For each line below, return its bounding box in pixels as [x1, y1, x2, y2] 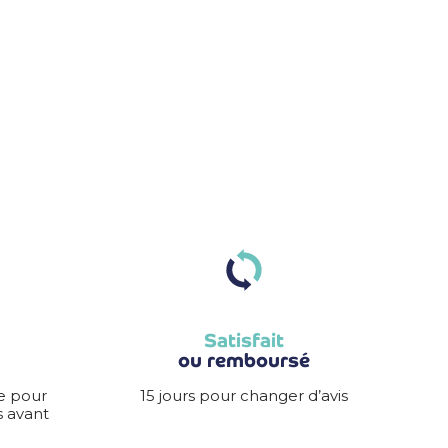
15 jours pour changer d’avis [140, 387, 348, 405]
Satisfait [204, 328, 284, 353]
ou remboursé [178, 348, 310, 373]
